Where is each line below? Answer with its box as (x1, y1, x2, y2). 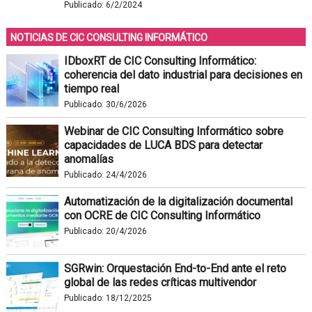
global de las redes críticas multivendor (63, 276, 256, 290)
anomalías (63, 153, 114, 166)
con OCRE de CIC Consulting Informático (63, 209, 260, 223)
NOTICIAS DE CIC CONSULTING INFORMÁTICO (10, 32, 208, 44)
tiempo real (63, 82, 119, 96)
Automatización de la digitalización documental (63, 195, 292, 209)
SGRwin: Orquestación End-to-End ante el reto (63, 262, 286, 276)
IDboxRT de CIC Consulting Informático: (63, 54, 256, 68)
